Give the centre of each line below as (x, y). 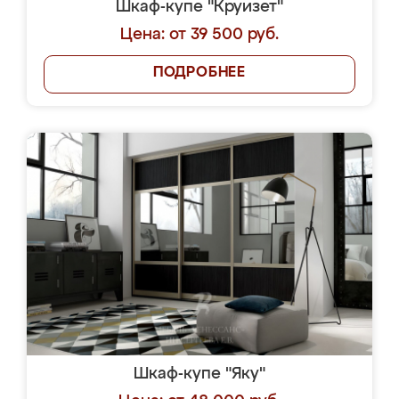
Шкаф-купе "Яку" (199, 374)
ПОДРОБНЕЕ (199, 73)
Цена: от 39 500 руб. (199, 35)
